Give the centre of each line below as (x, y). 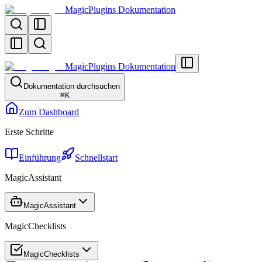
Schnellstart (96, 158)
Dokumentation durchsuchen (72, 86)
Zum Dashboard (49, 112)
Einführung (40, 158)
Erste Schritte (29, 132)
